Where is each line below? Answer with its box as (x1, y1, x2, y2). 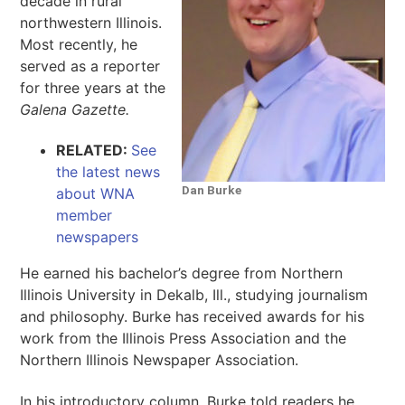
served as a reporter (20, 56, 161, 75)
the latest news (56, 163, 161, 182)
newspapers (56, 228, 139, 247)
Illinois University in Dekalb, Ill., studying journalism (20, 286, 369, 305)
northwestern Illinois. (20, 13, 163, 32)
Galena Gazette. (20, 99, 130, 118)
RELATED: (56, 141, 132, 160)
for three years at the (20, 78, 166, 97)
